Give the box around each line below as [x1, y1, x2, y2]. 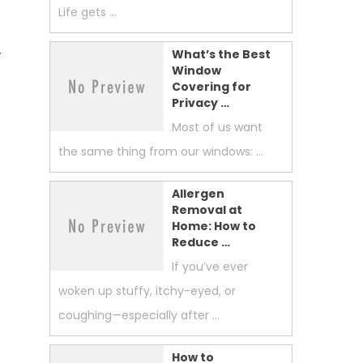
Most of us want [172, 119, 263, 135]
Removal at [172, 202, 242, 218]
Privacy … [172, 95, 229, 111]
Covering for [172, 79, 251, 95]
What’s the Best [172, 46, 271, 62]
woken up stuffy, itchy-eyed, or [58, 283, 236, 299]
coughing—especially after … [58, 307, 220, 323]
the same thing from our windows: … [58, 143, 263, 160]
